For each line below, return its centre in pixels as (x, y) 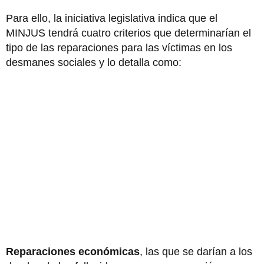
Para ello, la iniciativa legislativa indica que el (112, 18)
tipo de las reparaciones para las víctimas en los (119, 47)
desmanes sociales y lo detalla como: (94, 62)
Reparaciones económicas (73, 251)
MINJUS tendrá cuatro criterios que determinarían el (128, 33)
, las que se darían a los (196, 251)
